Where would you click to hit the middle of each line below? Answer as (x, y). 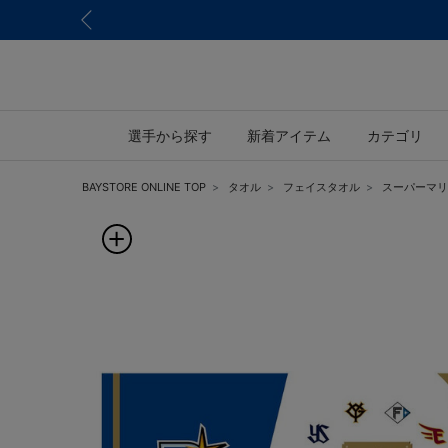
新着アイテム (289, 135)
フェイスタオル (321, 187)
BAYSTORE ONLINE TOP (144, 187)
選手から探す (169, 135)
